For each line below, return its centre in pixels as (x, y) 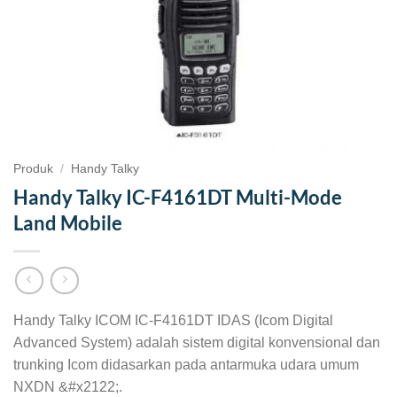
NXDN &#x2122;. (68, 386)
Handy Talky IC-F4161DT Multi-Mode (178, 197)
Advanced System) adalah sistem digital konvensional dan (197, 342)
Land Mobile (68, 222)
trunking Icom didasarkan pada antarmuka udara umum (186, 364)
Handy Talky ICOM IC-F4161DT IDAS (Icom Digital (173, 320)
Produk (33, 169)
